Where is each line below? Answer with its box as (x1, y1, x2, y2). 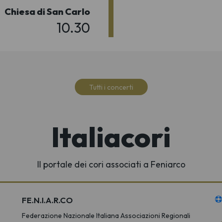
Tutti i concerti (89, 82, 133, 92)
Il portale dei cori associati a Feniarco (37, 158, 185, 170)
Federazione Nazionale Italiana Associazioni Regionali (22, 211, 190, 220)
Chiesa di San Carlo (4, 5, 90, 18)
